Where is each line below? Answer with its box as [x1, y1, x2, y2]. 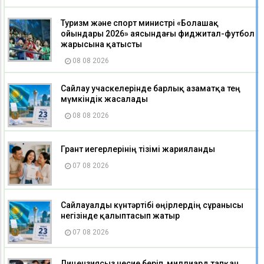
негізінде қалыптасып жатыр [61, 211, 180, 221]
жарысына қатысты [61, 39, 142, 49]
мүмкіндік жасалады [61, 94, 148, 104]
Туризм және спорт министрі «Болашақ [61, 18, 219, 28]
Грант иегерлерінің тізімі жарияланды [61, 144, 215, 154]
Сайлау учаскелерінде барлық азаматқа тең [61, 84, 240, 94]
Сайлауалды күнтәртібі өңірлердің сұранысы [61, 200, 243, 210]
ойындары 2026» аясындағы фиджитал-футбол [61, 29, 255, 39]
